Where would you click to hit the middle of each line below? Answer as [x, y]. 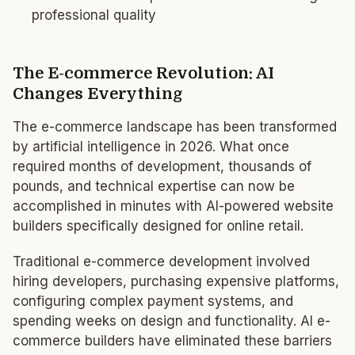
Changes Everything [98, 94]
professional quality [94, 15]
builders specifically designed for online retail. [158, 226]
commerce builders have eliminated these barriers [172, 341]
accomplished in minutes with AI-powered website [173, 206]
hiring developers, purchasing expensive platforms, [176, 281]
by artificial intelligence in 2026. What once [151, 147]
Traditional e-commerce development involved [161, 261]
